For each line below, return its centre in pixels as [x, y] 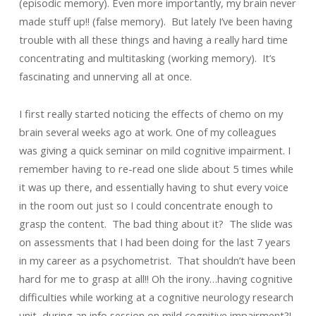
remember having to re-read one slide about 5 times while [156, 169]
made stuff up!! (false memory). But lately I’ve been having [156, 21]
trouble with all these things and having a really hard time [153, 39]
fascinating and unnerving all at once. [105, 76]
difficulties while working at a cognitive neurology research [156, 297]
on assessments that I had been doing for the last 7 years [154, 242]
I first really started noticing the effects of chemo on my [151, 114]
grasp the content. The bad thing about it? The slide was [156, 224]
